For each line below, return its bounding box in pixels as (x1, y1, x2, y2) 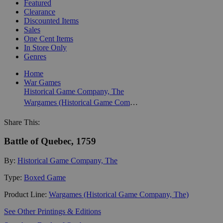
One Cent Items (24, 34, 73, 43)
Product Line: (4, 190, 49, 199)
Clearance (24, 7, 55, 16)
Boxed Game (24, 173, 66, 182)
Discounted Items (24, 16, 79, 25)
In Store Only (24, 43, 67, 52)
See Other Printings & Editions (4, 207, 101, 216)
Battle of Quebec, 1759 (4, 136, 96, 147)
